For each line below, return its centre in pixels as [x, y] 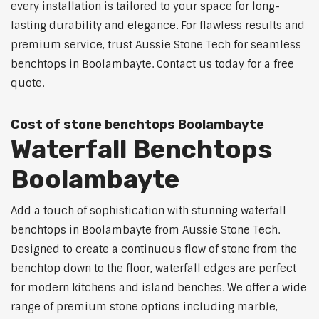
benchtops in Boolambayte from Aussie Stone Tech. [145, 230]
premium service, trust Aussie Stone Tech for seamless [156, 45]
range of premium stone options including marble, [144, 307]
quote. [27, 84]
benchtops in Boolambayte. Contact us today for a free [152, 64]
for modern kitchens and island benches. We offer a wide [159, 288]
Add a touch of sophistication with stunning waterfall [148, 211]
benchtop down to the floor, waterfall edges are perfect [153, 269]
